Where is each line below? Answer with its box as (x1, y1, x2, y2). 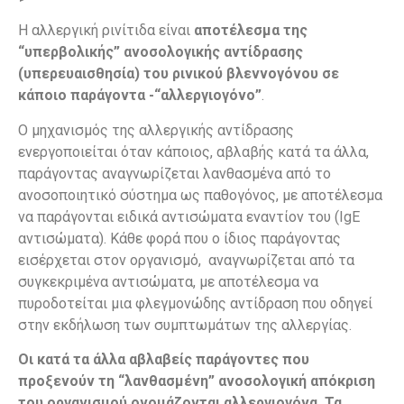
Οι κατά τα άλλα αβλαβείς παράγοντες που (18, 351, 309, 369)
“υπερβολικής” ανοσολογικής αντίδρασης (18, 43, 303, 61)
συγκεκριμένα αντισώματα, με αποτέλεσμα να (18, 272, 318, 290)
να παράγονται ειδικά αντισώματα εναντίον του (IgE (18, 207, 360, 225)
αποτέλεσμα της (190, 22, 308, 40)
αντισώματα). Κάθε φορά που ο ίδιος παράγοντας (18, 229, 341, 247)
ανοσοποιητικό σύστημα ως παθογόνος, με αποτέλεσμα (18, 186, 382, 204)
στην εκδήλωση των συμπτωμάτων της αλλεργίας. (18, 316, 352, 334)
